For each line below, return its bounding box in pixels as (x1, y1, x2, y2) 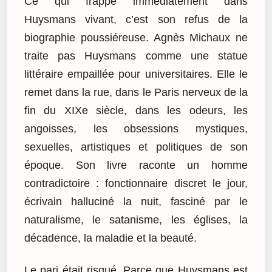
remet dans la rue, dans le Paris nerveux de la (24, 86, 248, 99)
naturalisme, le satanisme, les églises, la (24, 214, 248, 226)
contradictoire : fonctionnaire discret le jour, (24, 177, 248, 190)
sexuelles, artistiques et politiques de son (24, 141, 248, 154)
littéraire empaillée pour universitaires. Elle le (24, 68, 248, 81)
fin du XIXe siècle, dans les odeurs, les (24, 104, 248, 117)
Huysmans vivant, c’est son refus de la (24, 13, 248, 26)
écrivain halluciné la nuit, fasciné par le (24, 195, 248, 208)
